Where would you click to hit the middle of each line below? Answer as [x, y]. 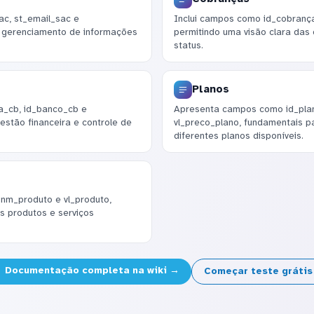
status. [188, 46]
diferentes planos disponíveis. [238, 136]
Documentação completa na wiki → [91, 271]
